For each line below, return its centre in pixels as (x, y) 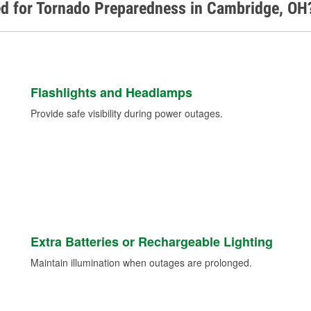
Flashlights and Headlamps (111, 93)
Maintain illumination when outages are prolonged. (141, 263)
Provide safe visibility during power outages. (126, 114)
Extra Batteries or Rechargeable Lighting (151, 242)
